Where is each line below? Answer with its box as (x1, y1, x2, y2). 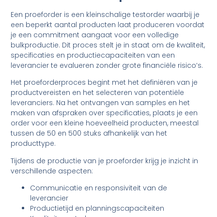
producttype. (11, 139, 56, 149)
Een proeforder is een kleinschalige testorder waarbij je (11, 9, 200, 19)
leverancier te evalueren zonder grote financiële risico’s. (11, 60, 203, 70)
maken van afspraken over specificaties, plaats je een (11, 108, 198, 118)
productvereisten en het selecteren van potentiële (11, 88, 185, 98)
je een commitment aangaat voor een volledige (11, 30, 179, 40)
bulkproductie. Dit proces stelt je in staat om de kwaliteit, (11, 40, 205, 50)
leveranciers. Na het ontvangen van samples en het (11, 98, 190, 108)
